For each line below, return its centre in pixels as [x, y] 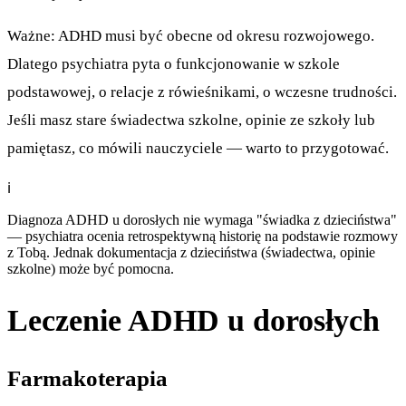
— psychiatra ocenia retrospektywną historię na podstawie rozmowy [203, 237]
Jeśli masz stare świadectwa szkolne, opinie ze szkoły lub [191, 120]
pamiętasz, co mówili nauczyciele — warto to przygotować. [198, 148]
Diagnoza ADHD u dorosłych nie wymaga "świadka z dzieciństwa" [202, 220]
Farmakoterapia [87, 378]
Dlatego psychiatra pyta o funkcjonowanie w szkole [174, 63]
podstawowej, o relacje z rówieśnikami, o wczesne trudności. [202, 92]
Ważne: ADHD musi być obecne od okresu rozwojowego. [191, 35]
